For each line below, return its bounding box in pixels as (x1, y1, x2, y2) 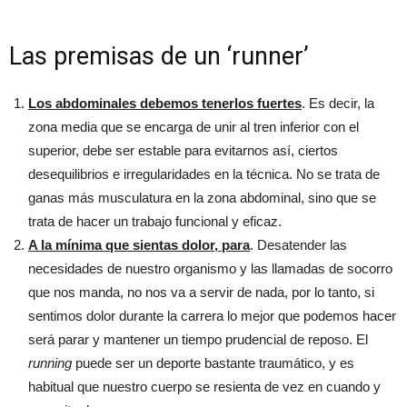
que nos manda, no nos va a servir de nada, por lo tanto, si (28, 284, 374, 300)
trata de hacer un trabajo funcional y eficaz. (28, 213, 282, 229)
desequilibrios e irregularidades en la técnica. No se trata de (28, 166, 380, 182)
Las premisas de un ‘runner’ (9, 42, 309, 71)
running (28, 355, 72, 371)
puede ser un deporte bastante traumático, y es (72, 355, 354, 371)
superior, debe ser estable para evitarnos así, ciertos (28, 143, 338, 158)
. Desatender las (250, 237, 347, 253)
